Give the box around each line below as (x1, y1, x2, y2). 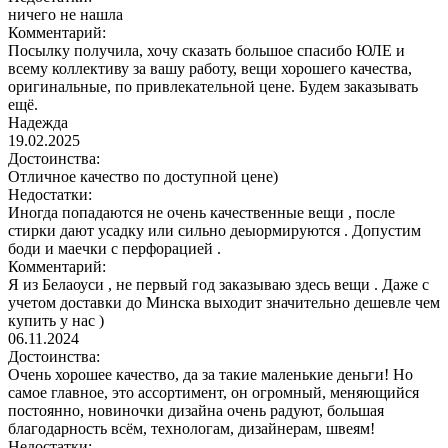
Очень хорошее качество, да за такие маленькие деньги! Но (8, 365, 413, 383)
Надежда (8, 113, 68, 131)
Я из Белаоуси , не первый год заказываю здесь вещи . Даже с (8, 275, 429, 293)
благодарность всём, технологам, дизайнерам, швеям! (8, 419, 375, 437)
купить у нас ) (8, 311, 104, 329)
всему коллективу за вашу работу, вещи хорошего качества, (8, 59, 412, 77)
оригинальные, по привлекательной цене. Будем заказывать (8, 77, 418, 95)
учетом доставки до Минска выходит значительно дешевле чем (8, 293, 440, 311)
